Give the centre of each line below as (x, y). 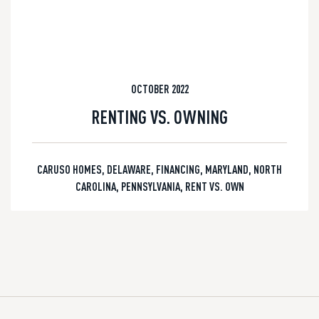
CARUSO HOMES (69, 169)
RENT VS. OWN (214, 186)
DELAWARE (129, 169)
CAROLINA (95, 186)
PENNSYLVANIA (150, 186)
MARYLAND (227, 169)
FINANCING (178, 169)
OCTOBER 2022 (159, 89)
